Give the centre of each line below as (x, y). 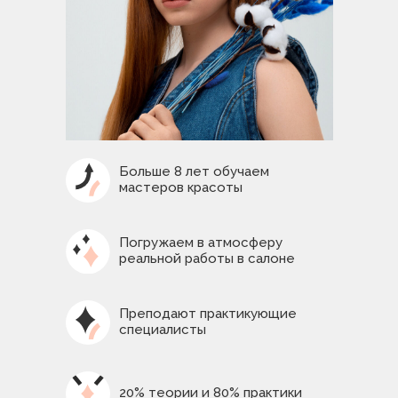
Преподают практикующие (208, 314)
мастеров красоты (181, 187)
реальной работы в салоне (207, 259)
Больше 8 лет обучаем (194, 171)
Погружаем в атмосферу (201, 243)
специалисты (163, 330)
